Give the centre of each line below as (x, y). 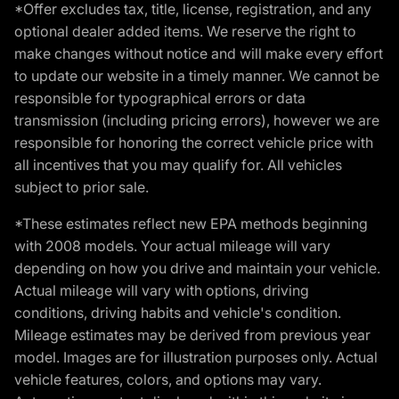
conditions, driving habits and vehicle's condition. (178, 313)
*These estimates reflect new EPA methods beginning (191, 224)
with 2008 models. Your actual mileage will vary (172, 246)
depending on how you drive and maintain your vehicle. (197, 269)
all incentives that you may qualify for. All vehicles (178, 165)
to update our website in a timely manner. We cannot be (197, 76)
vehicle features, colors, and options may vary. (168, 380)
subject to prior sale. (81, 187)
